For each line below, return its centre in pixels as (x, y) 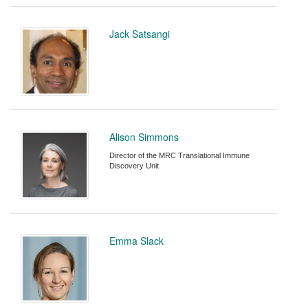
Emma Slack (137, 240)
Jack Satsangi (140, 34)
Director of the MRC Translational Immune (180, 156)
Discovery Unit (134, 166)
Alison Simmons (144, 137)
